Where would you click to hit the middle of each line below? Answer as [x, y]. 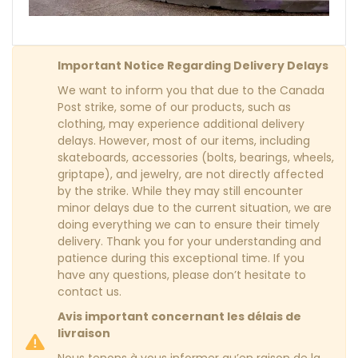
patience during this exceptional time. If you [181, 258]
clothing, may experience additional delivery [181, 123]
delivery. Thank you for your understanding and [189, 241]
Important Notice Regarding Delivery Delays [193, 65]
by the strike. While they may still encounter [180, 191]
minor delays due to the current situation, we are [195, 207]
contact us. [89, 291]
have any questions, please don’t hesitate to [182, 274]
